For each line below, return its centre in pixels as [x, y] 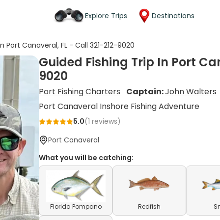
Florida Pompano [76, 206]
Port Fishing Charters [80, 92]
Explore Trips [106, 15]
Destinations [173, 15]
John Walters [191, 92]
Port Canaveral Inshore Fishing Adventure [119, 106]
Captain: [146, 92]
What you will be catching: [86, 158]
